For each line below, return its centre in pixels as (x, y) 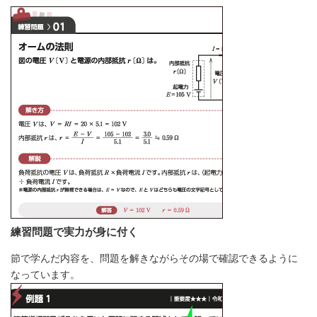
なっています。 (45, 274)
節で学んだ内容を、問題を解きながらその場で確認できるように (154, 258)
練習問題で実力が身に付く (74, 231)
